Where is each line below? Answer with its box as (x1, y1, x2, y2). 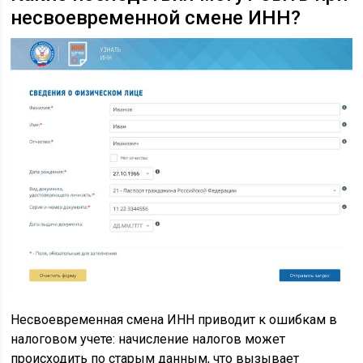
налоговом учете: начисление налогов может (11, 331, 286, 348)
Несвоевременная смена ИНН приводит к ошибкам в (11, 312, 338, 328)
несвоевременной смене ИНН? (11, 6, 301, 29)
